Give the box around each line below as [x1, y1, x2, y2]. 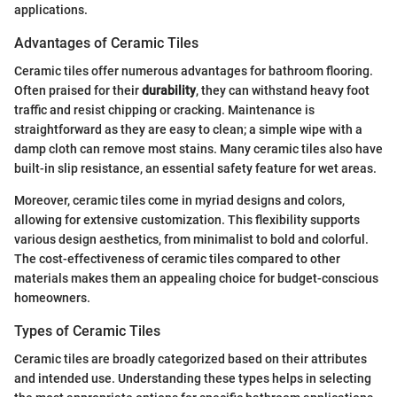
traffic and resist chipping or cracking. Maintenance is [14, 103, 315, 118]
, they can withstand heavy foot [196, 83, 370, 98]
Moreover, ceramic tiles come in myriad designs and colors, [14, 193, 345, 208]
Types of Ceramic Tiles [14, 323, 160, 340]
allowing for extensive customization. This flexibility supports [14, 213, 360, 228]
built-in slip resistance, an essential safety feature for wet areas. [14, 161, 377, 176]
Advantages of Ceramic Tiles [14, 34, 198, 51]
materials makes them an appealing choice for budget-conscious [14, 271, 378, 286]
